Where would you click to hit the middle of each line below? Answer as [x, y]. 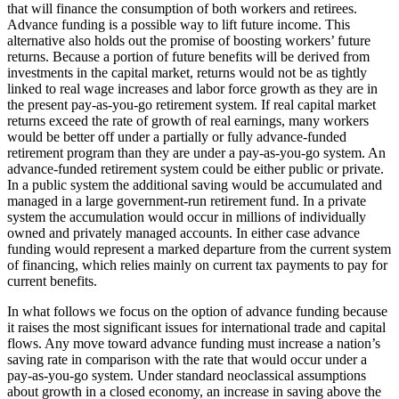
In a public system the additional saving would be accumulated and [195, 185]
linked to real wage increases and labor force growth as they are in [192, 89]
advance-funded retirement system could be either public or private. [195, 169]
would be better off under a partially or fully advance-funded [177, 137]
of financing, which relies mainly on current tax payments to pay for [197, 265]
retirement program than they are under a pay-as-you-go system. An [196, 153]
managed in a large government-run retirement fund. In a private [187, 201]
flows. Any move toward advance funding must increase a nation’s [194, 344]
